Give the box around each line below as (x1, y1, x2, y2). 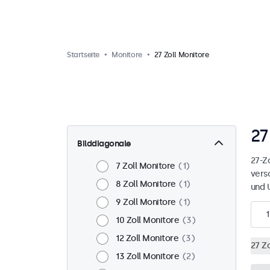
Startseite (67, 51, 99, 59)
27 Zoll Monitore (154, 51, 209, 59)
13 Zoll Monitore (116, 251, 179, 262)
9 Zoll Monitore (116, 197, 176, 207)
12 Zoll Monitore (116, 233, 178, 243)
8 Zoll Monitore (116, 179, 176, 189)
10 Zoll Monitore (116, 215, 179, 225)
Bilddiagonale (77, 139, 131, 149)
